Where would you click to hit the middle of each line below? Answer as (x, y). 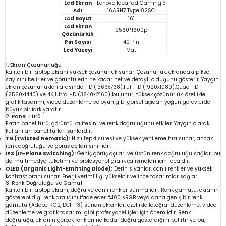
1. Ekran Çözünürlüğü (34, 65)
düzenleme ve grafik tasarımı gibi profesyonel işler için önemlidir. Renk (98, 212)
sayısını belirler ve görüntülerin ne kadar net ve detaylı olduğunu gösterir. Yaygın (112, 79)
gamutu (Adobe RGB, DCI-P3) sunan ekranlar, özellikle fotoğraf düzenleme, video (111, 205)
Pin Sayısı (78, 42)
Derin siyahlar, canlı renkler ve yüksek (162, 168)
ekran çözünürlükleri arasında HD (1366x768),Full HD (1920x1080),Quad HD (102, 87)
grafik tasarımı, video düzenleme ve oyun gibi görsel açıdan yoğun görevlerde (108, 102)
